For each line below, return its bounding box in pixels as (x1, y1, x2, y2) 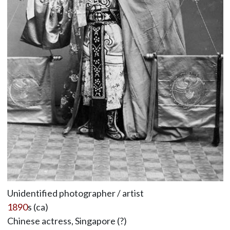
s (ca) (27, 201, 48, 213)
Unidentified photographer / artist (7, 187, 144, 199)
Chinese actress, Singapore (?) (7, 215, 127, 227)
